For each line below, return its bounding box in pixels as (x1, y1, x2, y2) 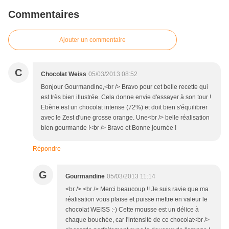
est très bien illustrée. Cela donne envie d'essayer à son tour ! (41, 94, 211, 101)
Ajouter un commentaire (59, 36, 126, 44)
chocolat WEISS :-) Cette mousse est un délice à (65, 206, 199, 214)
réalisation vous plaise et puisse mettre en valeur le (65, 196, 208, 203)
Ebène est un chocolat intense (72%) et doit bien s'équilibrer (41, 104, 208, 111)
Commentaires (8, 9, 79, 20)
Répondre (33, 145, 61, 153)
